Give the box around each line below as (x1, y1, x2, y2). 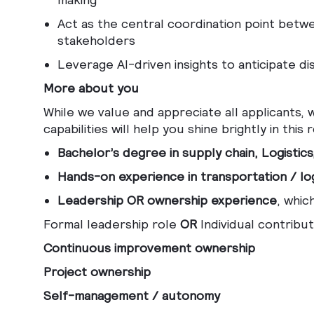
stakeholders (57, 33, 135, 48)
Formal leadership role (43, 217, 180, 232)
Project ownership (43, 264, 151, 280)
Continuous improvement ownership (43, 240, 255, 256)
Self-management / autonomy (43, 288, 220, 303)
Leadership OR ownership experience (57, 193, 277, 208)
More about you (43, 81, 139, 96)
